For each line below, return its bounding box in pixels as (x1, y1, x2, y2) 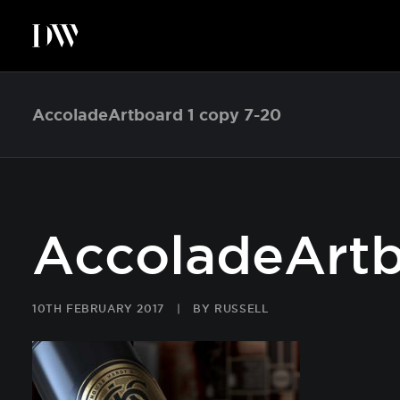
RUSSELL (214, 303, 269, 314)
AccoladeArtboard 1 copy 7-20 (32, 105, 281, 123)
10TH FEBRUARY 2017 (32, 303, 164, 314)
